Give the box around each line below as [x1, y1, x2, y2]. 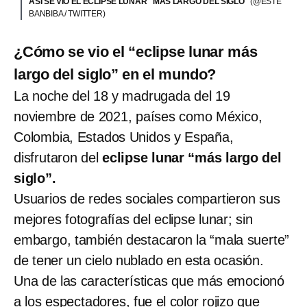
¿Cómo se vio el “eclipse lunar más [14, 43, 258, 61]
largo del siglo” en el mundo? [14, 66, 217, 84]
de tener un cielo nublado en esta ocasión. [14, 253, 264, 269]
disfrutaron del [14, 150, 103, 166]
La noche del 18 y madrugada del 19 [14, 88, 230, 104]
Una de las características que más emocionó [14, 273, 284, 289]
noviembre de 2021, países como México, [14, 109, 262, 125]
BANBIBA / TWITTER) [29, 9, 106, 19]
